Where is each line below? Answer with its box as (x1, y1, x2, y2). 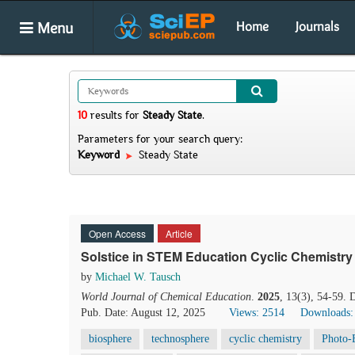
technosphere (151, 333, 209, 345)
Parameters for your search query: (78, 132, 242, 145)
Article (166, 227, 193, 240)
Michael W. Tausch (95, 271, 181, 283)
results (87, 109, 125, 121)
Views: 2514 (229, 307, 284, 319)
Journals (296, 18, 339, 34)
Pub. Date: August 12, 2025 (81, 307, 205, 319)
